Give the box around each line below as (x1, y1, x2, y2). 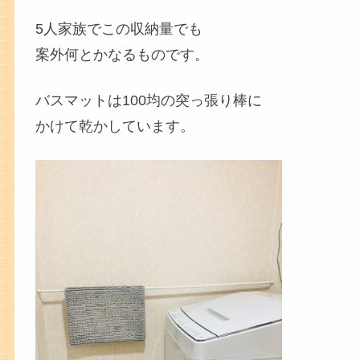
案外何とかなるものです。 (35, 47, 209, 63)
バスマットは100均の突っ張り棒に (35, 92, 262, 109)
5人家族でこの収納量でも (35, 21, 202, 38)
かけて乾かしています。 (35, 118, 194, 135)
